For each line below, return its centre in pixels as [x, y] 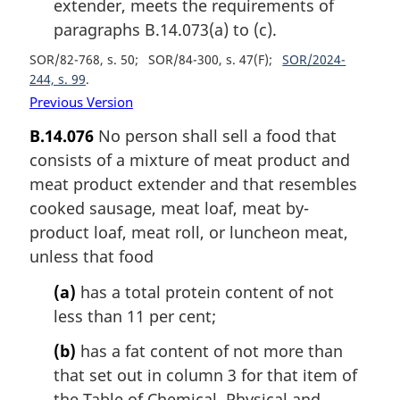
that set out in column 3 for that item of [205, 375]
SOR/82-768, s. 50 [82, 59]
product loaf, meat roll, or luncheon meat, [189, 233]
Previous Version [81, 101]
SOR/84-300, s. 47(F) [209, 59]
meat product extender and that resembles [193, 184]
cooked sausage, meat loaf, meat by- [169, 208]
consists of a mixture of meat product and [190, 160]
